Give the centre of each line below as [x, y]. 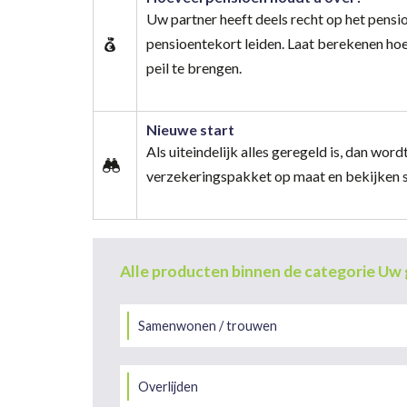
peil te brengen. [194, 67]
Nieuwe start [190, 129]
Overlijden [168, 386]
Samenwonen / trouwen [208, 325]
